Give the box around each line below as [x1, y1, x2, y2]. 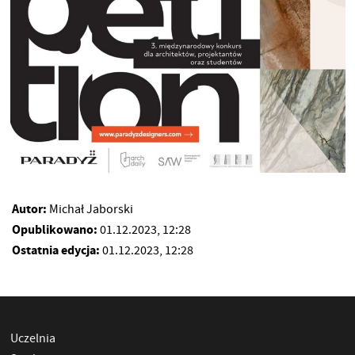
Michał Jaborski [49, 201, 133, 218]
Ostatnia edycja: [12, 242, 102, 259]
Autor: [12, 200, 49, 218]
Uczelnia [10, 330, 55, 347]
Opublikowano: [12, 221, 100, 239]
